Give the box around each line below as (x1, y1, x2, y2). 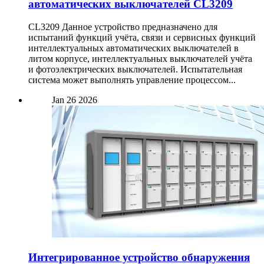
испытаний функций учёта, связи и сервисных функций (28, 32, 256, 42)
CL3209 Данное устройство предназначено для (28, 22, 217, 32)
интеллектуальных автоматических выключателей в (28, 43, 239, 53)
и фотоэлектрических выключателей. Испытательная (28, 64, 242, 74)
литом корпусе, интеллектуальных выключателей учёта (28, 54, 252, 64)
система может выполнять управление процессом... (28, 75, 236, 85)
